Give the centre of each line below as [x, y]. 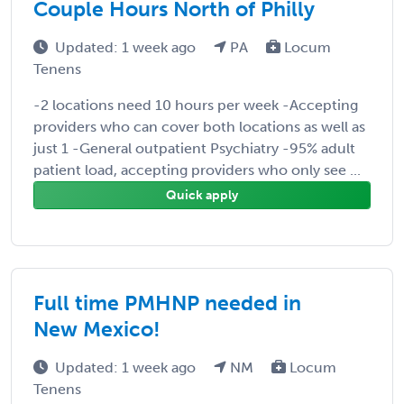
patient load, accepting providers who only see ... [197, 170]
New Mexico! [97, 329]
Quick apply [202, 195]
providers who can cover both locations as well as [199, 126]
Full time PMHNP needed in [167, 303]
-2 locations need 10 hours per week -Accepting [196, 105]
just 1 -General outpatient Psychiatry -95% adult [194, 148]
